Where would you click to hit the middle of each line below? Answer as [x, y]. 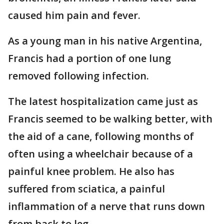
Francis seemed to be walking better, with [110, 119]
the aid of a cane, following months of [101, 136]
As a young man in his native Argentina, [105, 41]
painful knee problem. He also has [91, 171]
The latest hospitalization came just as [103, 101]
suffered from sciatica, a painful [86, 189]
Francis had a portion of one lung [89, 58]
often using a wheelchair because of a [100, 154]
